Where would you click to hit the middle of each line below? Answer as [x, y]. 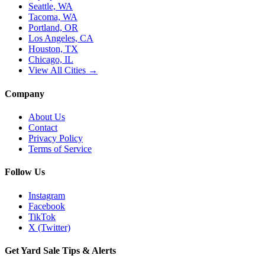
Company [25, 93]
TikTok [42, 216]
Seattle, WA [51, 7]
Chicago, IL [51, 60]
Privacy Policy [56, 138]
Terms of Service [60, 149]
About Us [47, 117]
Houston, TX [53, 49]
